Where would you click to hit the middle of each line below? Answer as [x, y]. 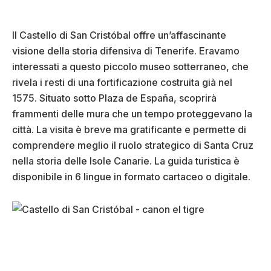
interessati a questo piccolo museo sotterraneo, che [130, 67]
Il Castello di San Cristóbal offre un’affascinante [119, 35]
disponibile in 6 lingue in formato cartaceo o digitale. [131, 177]
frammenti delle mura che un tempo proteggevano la [132, 114]
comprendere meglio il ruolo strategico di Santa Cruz [133, 145]
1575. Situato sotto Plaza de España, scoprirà [114, 98]
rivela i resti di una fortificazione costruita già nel [122, 83]
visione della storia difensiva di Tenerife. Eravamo [126, 51]
